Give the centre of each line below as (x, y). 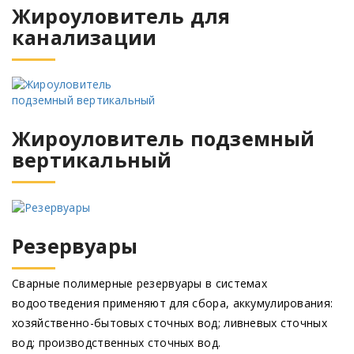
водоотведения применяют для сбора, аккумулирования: (173, 303)
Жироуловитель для (121, 15)
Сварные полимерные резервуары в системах (139, 284)
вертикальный (92, 159)
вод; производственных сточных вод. (117, 343)
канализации (85, 37)
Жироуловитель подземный (164, 138)
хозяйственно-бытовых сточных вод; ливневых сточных (169, 323)
